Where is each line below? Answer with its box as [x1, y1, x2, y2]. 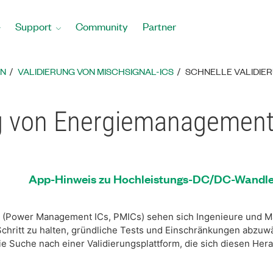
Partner [143, 19, 176, 33]
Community [76, 19, 128, 33]
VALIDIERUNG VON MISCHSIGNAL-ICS [18, 65, 174, 77]
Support [15, 19, 52, 33]
